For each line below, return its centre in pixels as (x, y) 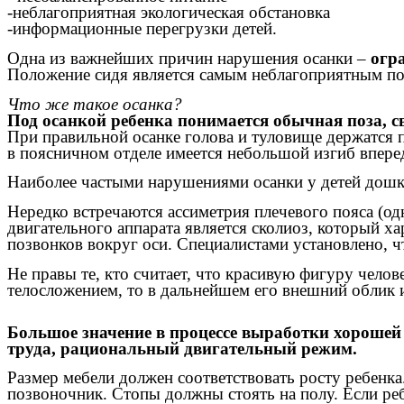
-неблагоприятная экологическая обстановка (169, 13)
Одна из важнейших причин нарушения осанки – (189, 58)
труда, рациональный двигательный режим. (182, 348)
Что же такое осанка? (95, 104)
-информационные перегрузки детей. (142, 29)
